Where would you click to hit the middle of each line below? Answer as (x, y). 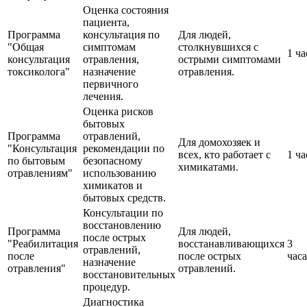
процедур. (107, 286)
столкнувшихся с (218, 47)
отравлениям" (40, 173)
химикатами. (208, 167)
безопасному (113, 160)
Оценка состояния (126, 10)
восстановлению (122, 225)
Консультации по (123, 212)
